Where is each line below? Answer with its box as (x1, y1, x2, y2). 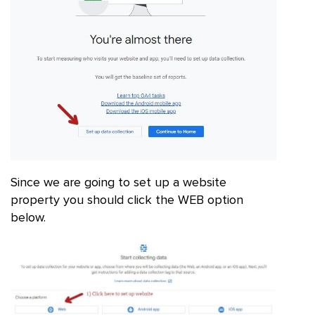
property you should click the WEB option (11, 194, 243, 207)
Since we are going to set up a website (11, 176, 226, 190)
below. (11, 212, 46, 225)
